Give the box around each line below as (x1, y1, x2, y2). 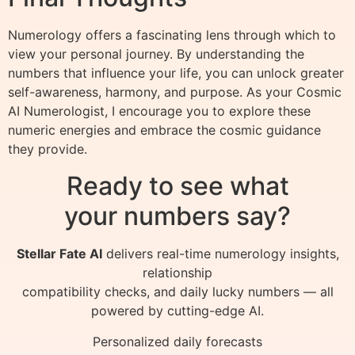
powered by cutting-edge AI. (91, 303, 264, 319)
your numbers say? (64, 200, 291, 232)
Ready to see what (66, 170, 289, 202)
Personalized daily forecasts (93, 333, 262, 349)
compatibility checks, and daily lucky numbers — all (21, 284, 334, 300)
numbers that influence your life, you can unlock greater (8, 65, 344, 82)
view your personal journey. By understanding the (8, 46, 304, 63)
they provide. (8, 141, 87, 158)
